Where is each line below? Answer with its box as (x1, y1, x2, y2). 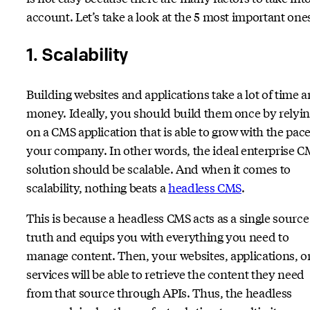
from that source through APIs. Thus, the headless (26, 283, 293, 301)
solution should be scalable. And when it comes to (26, 159, 291, 177)
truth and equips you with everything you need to (26, 227, 289, 245)
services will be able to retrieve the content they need (26, 264, 304, 282)
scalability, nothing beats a (26, 178, 168, 196)
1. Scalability (26, 44, 129, 66)
